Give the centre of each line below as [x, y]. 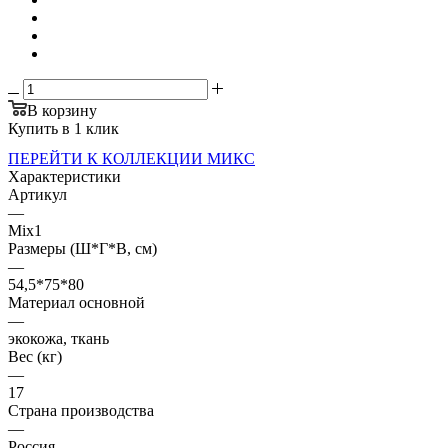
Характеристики [64, 176]
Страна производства [81, 410]
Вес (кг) [35, 356]
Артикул [37, 194]
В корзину [62, 110]
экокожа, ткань [58, 338]
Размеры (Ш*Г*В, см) [82, 248]
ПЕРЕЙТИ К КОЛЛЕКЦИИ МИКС [131, 158]
